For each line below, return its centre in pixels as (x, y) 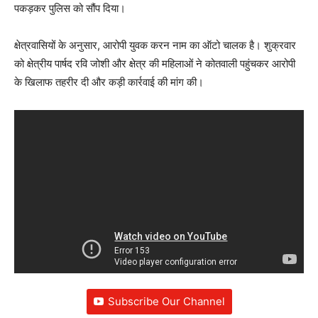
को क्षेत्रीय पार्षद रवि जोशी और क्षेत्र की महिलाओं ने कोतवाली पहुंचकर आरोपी (155, 63)
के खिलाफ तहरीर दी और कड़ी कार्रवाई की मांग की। (109, 82)
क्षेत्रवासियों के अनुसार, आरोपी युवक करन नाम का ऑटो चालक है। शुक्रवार (155, 45)
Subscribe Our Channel (166, 302)
